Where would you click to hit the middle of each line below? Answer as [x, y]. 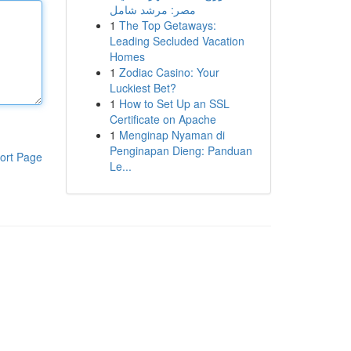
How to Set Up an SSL [174, 103]
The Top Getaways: [167, 25]
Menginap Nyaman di [172, 135]
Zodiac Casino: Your [169, 72]
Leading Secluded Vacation [177, 41]
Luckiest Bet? [143, 88]
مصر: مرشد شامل [152, 9]
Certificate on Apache [163, 119]
